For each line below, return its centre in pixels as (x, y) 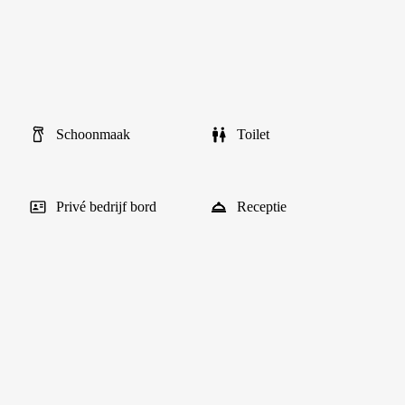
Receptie (262, 207)
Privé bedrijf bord (106, 207)
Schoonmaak (93, 134)
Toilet (253, 134)
